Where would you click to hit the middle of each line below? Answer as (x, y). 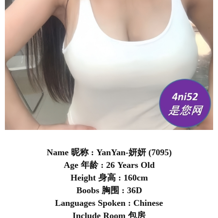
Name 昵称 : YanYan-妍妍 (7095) (109, 153)
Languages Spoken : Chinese (109, 203)
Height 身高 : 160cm (109, 178)
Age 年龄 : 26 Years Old (109, 165)
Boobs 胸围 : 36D (109, 191)
